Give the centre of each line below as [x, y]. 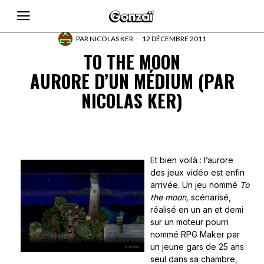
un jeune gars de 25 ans [197, 247]
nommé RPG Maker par [195, 234]
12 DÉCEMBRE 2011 [173, 39]
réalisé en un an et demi [197, 209]
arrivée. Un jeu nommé [195, 185]
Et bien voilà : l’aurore [192, 160]
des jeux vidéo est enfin [197, 172]
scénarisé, [210, 197]
